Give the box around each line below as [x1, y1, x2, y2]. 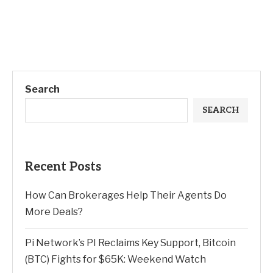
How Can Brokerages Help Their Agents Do [25, 190, 227, 202]
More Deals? [25, 206, 83, 218]
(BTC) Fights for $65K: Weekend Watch [25, 253, 206, 266]
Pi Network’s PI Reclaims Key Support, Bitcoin [25, 237, 236, 249]
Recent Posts [25, 160, 101, 175]
